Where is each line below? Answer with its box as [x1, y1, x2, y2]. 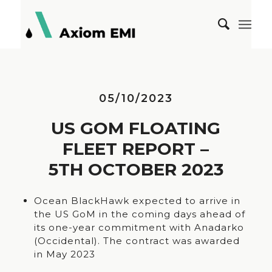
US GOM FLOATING [51, 118, 221, 138]
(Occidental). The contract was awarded [33, 235, 240, 246]
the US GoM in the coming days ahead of [33, 208, 245, 220]
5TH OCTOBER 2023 [48, 159, 223, 180]
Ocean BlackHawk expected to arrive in [33, 195, 240, 206]
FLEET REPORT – [63, 138, 209, 159]
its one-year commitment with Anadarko [33, 222, 244, 233]
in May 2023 [33, 248, 95, 260]
